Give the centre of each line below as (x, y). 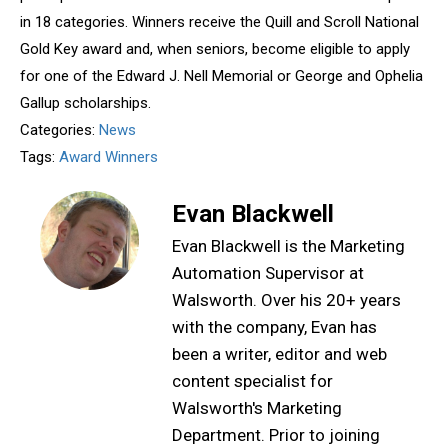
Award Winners (108, 157)
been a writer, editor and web (279, 354)
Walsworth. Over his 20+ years (286, 300)
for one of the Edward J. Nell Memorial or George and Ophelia (221, 76)
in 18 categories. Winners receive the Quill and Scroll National (219, 22)
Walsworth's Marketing (257, 408)
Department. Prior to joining (276, 435)
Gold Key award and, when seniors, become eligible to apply (215, 49)
